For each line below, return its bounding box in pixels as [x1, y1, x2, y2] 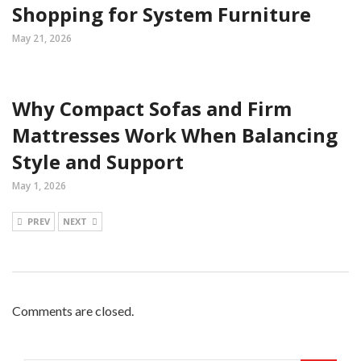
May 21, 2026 [12, 31, 72, 45]
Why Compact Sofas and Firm [12, 95, 292, 122]
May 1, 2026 [12, 179, 66, 193]
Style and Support [12, 148, 184, 175]
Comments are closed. [12, 303, 134, 318]
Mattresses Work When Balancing [12, 122, 338, 148]
